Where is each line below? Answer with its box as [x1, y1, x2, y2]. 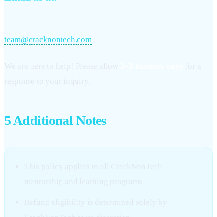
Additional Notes [11, 113, 107, 128]
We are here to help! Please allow [4, 62, 120, 71]
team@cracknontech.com [4, 35, 92, 45]
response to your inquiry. [4, 77, 90, 86]
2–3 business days [120, 62, 183, 71]
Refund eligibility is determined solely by [24, 198, 167, 207]
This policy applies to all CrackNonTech [24, 162, 162, 171]
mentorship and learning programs [24, 177, 142, 186]
